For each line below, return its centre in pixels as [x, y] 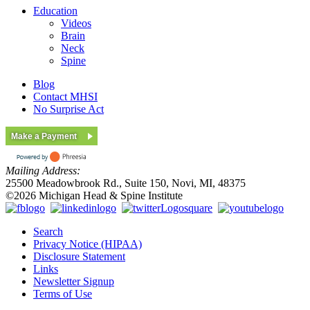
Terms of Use [63, 293]
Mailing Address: [43, 170]
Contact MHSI [65, 96]
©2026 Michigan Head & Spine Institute [98, 195]
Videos [76, 23]
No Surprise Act [69, 109]
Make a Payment [44, 136]
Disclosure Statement [79, 256]
